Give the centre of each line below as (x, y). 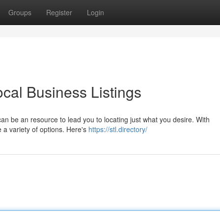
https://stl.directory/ (118, 129)
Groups (20, 12)
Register (59, 12)
